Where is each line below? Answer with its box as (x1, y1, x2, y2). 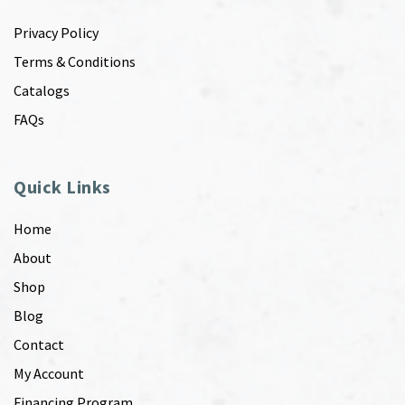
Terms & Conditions (14, 52, 136, 71)
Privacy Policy (14, 23, 99, 42)
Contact (14, 334, 64, 353)
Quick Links (14, 174, 111, 198)
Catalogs (14, 80, 70, 99)
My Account (14, 363, 84, 382)
